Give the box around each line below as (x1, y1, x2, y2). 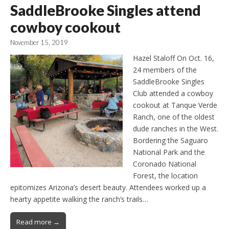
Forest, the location (133, 170, 198, 180)
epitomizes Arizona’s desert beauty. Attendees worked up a (10, 182, 206, 192)
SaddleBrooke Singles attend (10, 1, 201, 19)
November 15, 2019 (10, 38, 68, 47)
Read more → (16, 217, 60, 226)
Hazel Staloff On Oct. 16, (133, 53, 214, 63)
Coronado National (133, 158, 196, 169)
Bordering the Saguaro (133, 135, 208, 145)
